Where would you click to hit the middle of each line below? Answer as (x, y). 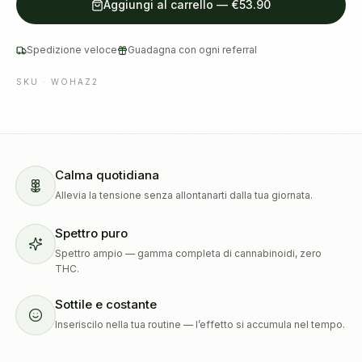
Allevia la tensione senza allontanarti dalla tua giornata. (184, 195)
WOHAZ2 (75, 82)
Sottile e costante (106, 304)
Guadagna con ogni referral (192, 50)
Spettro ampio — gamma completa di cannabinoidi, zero (188, 253)
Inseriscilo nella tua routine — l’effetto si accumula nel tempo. (200, 324)
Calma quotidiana (107, 175)
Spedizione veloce (72, 50)
